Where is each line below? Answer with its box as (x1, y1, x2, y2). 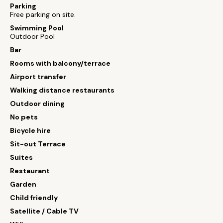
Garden (10, 180, 36, 189)
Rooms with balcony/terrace (10, 59, 111, 68)
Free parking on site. (10, 10, 76, 19)
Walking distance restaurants (10, 86, 114, 95)
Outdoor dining (10, 99, 65, 108)
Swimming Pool (10, 23, 64, 32)
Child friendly (10, 193, 58, 202)
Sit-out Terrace (10, 139, 66, 148)
